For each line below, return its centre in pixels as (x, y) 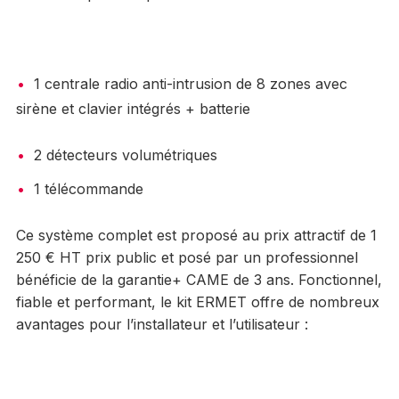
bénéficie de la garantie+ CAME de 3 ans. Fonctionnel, (199, 280)
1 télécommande (88, 189)
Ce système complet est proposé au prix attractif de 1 (196, 236)
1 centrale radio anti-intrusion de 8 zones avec (190, 84)
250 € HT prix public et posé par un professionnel (187, 258)
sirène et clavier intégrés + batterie (133, 109)
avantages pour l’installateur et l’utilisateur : (162, 325)
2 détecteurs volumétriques (125, 155)
